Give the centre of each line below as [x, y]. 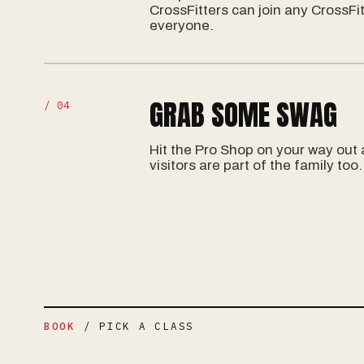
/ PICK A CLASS [134, 326]
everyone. [182, 26]
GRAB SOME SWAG [244, 115]
